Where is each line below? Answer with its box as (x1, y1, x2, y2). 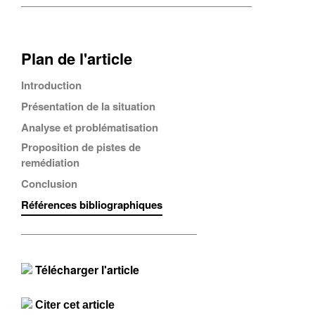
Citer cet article (35, 299, 115, 311)
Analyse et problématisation (21, 120, 158, 135)
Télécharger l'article (32, 262, 139, 278)
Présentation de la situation (21, 98, 155, 114)
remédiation (21, 155, 79, 170)
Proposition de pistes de (21, 139, 141, 155)
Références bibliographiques (21, 197, 162, 212)
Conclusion (21, 176, 77, 191)
